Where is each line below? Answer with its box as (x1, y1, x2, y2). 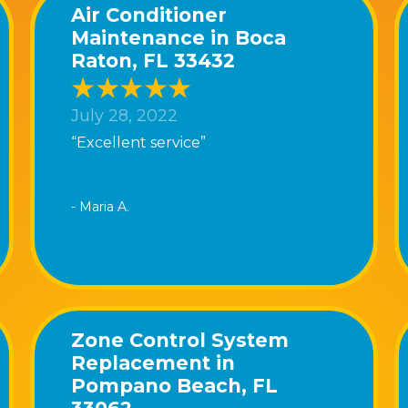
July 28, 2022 (71, 106, 178, 127)
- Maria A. (71, 198, 130, 215)
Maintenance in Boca (71, 25, 287, 49)
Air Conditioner (71, 3, 228, 26)
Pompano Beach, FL (71, 373, 279, 397)
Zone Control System (71, 328, 290, 352)
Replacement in (71, 351, 236, 374)
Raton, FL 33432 (71, 48, 236, 72)
